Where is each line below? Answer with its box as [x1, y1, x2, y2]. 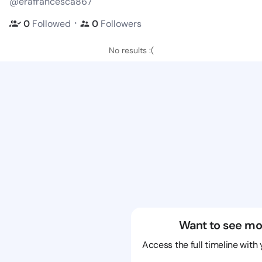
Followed [32, 17, 71, 30]
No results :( [108, 45, 154, 56]
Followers [101, 17, 142, 30]
